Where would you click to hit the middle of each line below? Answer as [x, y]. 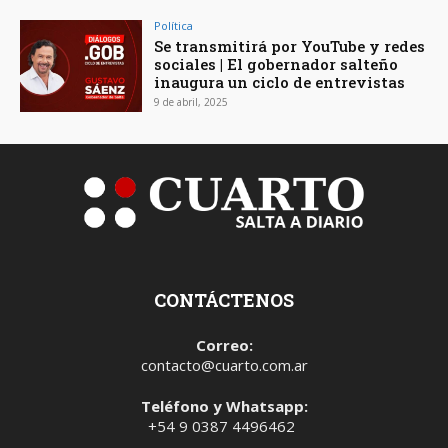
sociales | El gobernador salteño [276, 63]
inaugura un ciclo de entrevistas [280, 81]
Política [174, 25]
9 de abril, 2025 [191, 101]
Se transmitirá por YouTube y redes [290, 45]
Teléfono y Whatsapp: [224, 406]
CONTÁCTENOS [224, 300]
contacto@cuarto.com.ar [224, 365]
